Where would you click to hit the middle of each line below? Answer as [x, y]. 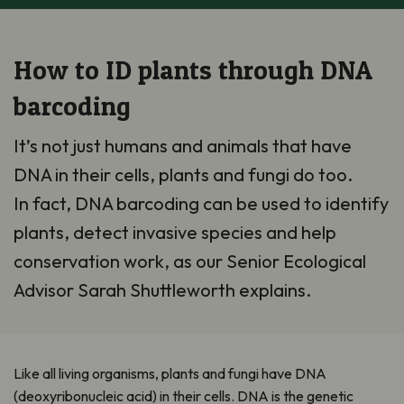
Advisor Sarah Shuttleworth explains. [162, 289]
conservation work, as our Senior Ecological [190, 261]
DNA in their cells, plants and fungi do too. [183, 174]
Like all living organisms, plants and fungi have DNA [170, 373]
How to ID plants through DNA [193, 69]
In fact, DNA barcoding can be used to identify [201, 203]
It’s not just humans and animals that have [183, 145]
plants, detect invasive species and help [175, 232]
